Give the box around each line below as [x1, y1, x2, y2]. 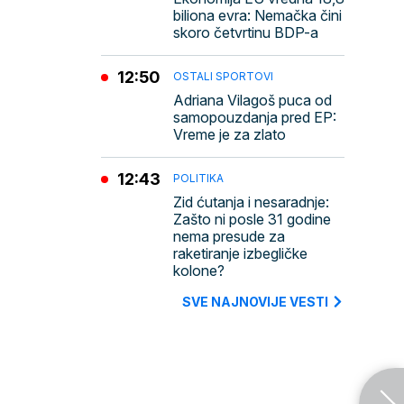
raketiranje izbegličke [173, 244, 308, 262]
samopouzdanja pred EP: [173, 108, 336, 126]
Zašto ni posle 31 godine [173, 210, 331, 228]
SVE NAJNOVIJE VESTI [182, 294, 328, 309]
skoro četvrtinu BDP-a [173, 23, 318, 41]
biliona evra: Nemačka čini [173, 6, 342, 24]
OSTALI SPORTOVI [173, 69, 273, 83]
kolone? [173, 262, 225, 280]
